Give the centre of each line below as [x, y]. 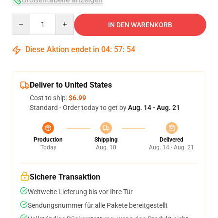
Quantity [25, 18]
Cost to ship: [49, 98]
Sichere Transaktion [65, 177]
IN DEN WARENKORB [140, 25]
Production [48, 139]
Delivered [172, 139]
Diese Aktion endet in [62, 49]
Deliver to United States [71, 85]
